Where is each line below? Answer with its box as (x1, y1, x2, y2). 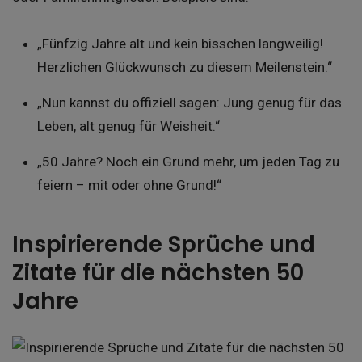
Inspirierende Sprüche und (12, 228, 315, 260)
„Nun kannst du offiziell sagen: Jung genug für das (36, 94, 342, 111)
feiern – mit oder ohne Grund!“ (36, 176, 221, 193)
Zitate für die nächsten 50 (12, 256, 304, 288)
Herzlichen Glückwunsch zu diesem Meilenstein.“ (36, 58, 332, 75)
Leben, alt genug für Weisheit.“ (36, 117, 220, 134)
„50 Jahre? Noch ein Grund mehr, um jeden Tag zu (36, 153, 339, 170)
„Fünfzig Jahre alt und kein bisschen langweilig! (36, 35, 323, 52)
